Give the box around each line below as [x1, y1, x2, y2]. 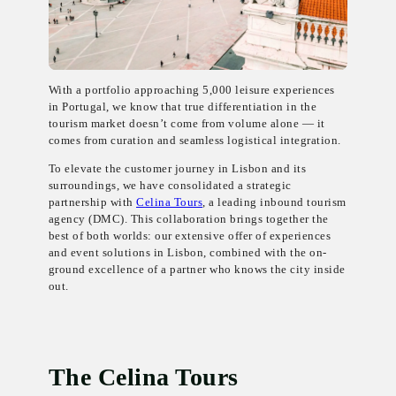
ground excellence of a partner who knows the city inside [48, 262, 346, 276]
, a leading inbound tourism [202, 194, 346, 209]
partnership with [48, 194, 137, 209]
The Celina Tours [48, 363, 239, 392]
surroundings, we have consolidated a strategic [48, 178, 292, 192]
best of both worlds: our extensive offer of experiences [48, 228, 331, 242]
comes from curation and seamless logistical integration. [48, 133, 341, 147]
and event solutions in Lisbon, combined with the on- [48, 245, 327, 259]
